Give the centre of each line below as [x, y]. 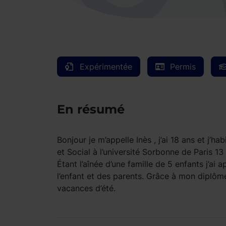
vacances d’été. [86, 188]
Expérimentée [106, 67]
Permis [183, 67]
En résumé [91, 109]
